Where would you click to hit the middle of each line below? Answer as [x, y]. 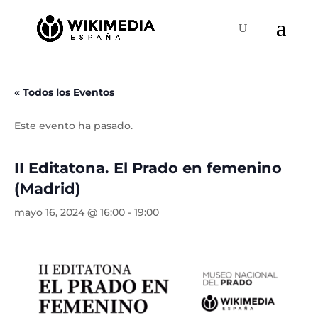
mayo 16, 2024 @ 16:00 [70, 212]
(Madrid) [48, 188]
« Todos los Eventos [64, 92]
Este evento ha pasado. [73, 126]
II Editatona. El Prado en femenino [148, 168]
